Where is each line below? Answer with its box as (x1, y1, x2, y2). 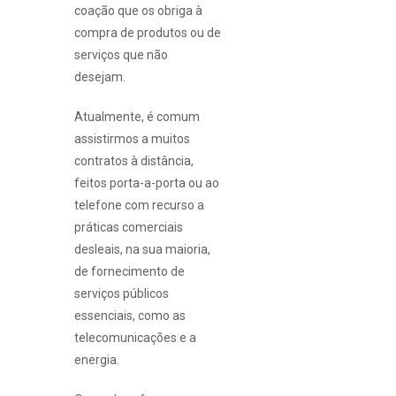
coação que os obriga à (74, 4, 202, 18)
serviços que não (74, 48, 168, 62)
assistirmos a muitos (74, 132, 190, 146)
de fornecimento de (74, 264, 185, 278)
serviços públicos (74, 286, 169, 301)
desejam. (74, 70, 126, 84)
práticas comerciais (74, 220, 183, 234)
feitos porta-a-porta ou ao (74, 176, 219, 190)
